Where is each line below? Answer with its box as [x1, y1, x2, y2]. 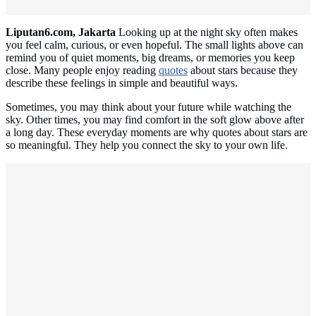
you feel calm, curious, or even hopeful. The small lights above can [6, 39, 303, 51]
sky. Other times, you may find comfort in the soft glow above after [6, 114, 304, 126]
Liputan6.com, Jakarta [6, 26, 116, 39]
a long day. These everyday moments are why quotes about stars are [6, 126, 308, 139]
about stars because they [188, 64, 298, 77]
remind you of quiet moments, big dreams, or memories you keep [6, 51, 295, 64]
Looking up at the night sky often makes [116, 26, 298, 39]
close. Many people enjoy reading [6, 64, 159, 77]
